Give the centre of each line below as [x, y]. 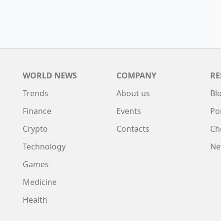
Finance [37, 111]
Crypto [35, 129]
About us [133, 93]
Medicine [40, 182]
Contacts [133, 129]
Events [129, 111]
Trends [36, 93]
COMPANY [136, 75]
